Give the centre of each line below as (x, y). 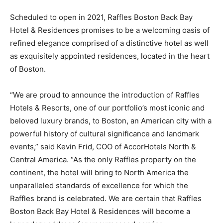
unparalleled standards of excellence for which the (99, 185)
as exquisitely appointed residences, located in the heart (110, 56)
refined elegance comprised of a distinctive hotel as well (109, 43)
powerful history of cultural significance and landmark (105, 133)
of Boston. (28, 69)
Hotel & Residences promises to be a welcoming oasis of (110, 30)
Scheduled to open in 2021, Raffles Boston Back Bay (101, 17)
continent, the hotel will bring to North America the (99, 172)
